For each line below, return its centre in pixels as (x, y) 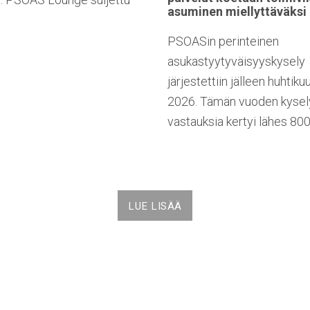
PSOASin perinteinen (223, 42)
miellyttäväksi (266, 12)
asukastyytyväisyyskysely (236, 62)
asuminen (197, 12)
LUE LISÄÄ (155, 207)
